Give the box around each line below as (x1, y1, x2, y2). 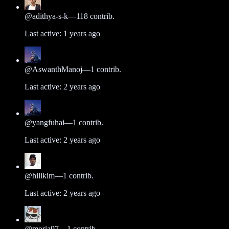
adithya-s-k (32, 11, 68, 20)
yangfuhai (32, 118, 64, 127)
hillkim (32, 171, 55, 180)
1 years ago (63, 29, 100, 38)
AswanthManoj (32, 64, 82, 74)
